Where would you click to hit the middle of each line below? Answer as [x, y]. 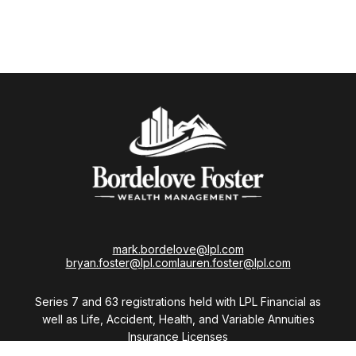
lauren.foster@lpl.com [234, 263]
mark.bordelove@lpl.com [178, 249]
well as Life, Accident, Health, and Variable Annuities [178, 319]
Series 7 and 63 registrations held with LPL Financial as [178, 302]
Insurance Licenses [178, 337]
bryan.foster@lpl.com [121, 263]
